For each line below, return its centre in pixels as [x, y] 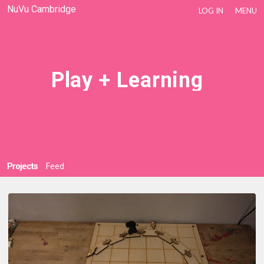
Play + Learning [127, 80]
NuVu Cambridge [42, 9]
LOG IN [211, 11]
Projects [22, 166]
